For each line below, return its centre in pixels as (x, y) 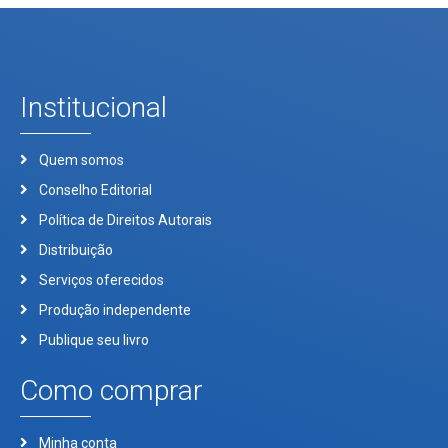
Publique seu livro (93, 339)
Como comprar (111, 390)
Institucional (93, 107)
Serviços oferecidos (101, 279)
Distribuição (75, 249)
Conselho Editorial (95, 189)
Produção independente (114, 309)
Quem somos (81, 159)
